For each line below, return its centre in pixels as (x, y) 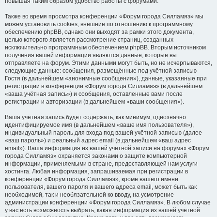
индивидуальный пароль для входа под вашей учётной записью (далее (103, 133)
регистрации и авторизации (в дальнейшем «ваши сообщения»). (94, 102)
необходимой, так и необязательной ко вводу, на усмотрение (89, 195)
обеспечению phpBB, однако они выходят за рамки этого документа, (99, 32)
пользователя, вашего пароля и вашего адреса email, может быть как (101, 187)
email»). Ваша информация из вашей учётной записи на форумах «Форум (107, 148)
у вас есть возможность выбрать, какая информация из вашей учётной (102, 210)
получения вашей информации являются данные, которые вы (91, 55)
